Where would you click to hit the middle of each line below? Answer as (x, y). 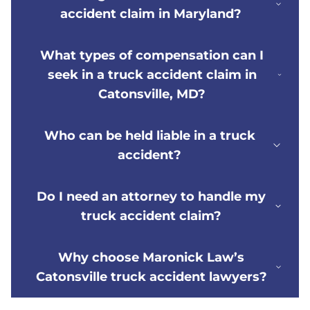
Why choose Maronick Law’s (152, 258)
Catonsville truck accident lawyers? (151, 277)
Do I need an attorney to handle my (151, 197)
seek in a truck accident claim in (152, 75)
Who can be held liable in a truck (149, 136)
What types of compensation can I (152, 56)
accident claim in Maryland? (151, 14)
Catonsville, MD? (152, 94)
